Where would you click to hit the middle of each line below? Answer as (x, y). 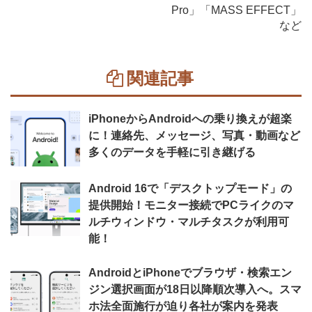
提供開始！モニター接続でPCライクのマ (191, 205)
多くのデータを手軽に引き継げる (172, 152)
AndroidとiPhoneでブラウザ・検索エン (190, 273)
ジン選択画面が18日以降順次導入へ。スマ (195, 289)
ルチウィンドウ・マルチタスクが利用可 (189, 222)
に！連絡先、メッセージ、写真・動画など (194, 135)
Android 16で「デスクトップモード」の (190, 188)
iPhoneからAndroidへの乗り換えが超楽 (190, 119)
